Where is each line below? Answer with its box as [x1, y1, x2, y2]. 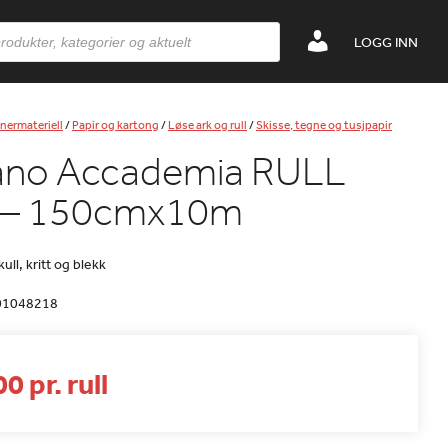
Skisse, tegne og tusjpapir [256, 117, 392, 133]
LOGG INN [354, 33, 418, 51]
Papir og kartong [72, 117, 159, 133]
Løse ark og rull [168, 117, 247, 133]
